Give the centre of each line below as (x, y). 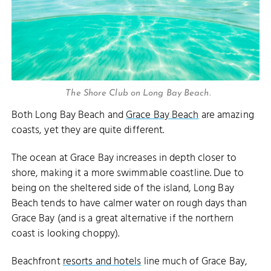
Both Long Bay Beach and (69, 115)
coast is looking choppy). (65, 234)
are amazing (226, 115)
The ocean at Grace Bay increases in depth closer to (124, 158)
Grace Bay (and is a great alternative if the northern (122, 219)
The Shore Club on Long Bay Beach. (138, 94)
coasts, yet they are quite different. (88, 130)
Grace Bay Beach (162, 115)
